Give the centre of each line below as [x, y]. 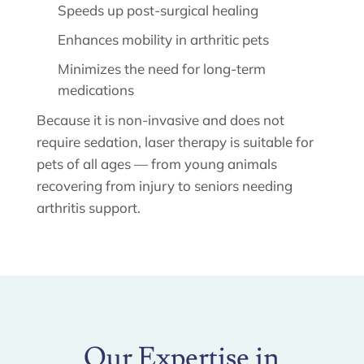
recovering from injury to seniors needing [164, 185]
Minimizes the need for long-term [161, 68]
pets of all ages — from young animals [156, 163]
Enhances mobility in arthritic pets [163, 39]
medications [95, 89]
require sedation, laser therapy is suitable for [175, 141]
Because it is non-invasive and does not [160, 119]
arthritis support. [88, 207]
